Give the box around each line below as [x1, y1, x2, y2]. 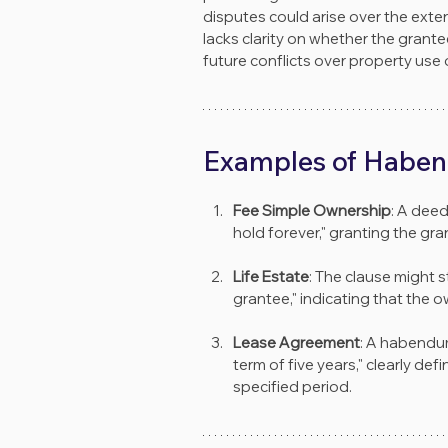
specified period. [233, 377, 352, 397]
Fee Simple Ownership [233, 201, 391, 221]
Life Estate [233, 267, 309, 287]
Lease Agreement [233, 333, 360, 353]
